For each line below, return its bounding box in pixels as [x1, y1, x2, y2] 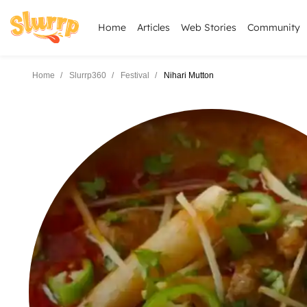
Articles [137, 21, 170, 34]
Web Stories [181, 21, 236, 34]
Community [247, 21, 300, 34]
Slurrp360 [69, 71, 106, 80]
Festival [121, 71, 149, 80]
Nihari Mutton [164, 71, 214, 80]
